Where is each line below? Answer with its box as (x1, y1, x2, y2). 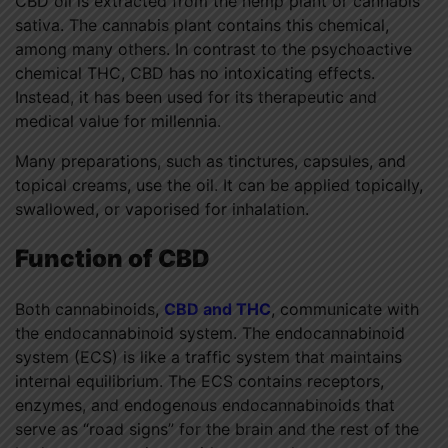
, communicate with (271, 299, 419, 320)
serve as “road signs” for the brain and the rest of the (15, 419, 419, 440)
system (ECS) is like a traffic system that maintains (15, 347, 402, 368)
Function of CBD (15, 244, 210, 274)
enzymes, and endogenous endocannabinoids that (15, 395, 395, 416)
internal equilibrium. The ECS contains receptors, (15, 371, 384, 392)
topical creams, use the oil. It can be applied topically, (15, 175, 423, 196)
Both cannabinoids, (15, 299, 164, 320)
